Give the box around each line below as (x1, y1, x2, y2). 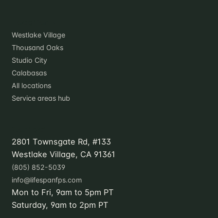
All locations (12, 81, 51, 90)
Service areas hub (12, 94, 70, 103)
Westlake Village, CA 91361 (12, 149, 115, 160)
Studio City (12, 56, 47, 65)
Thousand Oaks (12, 43, 63, 52)
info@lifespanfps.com (12, 176, 82, 184)
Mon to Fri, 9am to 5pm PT (12, 187, 114, 198)
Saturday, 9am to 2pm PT (12, 200, 109, 210)
